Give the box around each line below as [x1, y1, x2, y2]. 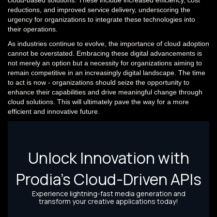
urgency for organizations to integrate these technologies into [8, 15, 195, 23]
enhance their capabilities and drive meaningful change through [8, 88, 202, 96]
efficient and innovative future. [8, 107, 100, 115]
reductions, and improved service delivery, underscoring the [8, 5, 190, 14]
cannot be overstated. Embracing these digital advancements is [8, 49, 202, 57]
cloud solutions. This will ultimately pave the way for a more [8, 97, 189, 106]
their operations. [8, 25, 58, 33]
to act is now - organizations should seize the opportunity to [8, 78, 189, 86]
